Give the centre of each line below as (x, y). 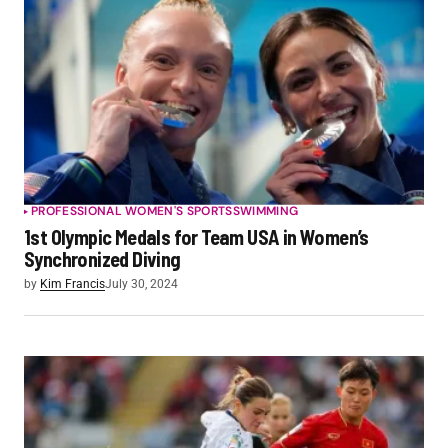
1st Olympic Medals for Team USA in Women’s (196, 236)
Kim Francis (72, 283)
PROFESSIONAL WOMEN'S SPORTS (132, 210)
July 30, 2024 (141, 283)
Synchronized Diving (102, 258)
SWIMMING (265, 210)
